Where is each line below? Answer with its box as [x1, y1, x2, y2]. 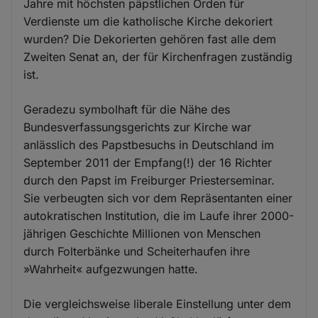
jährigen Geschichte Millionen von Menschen [23, 226, 261, 241]
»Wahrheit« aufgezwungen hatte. [23, 261, 199, 276]
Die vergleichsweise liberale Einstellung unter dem [23, 296, 292, 311]
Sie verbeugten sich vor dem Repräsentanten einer [23, 190, 293, 205]
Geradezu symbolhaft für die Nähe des [23, 102, 231, 116]
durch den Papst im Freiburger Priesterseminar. [23, 172, 275, 187]
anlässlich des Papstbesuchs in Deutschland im [23, 137, 275, 152]
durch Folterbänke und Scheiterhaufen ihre [23, 243, 251, 258]
